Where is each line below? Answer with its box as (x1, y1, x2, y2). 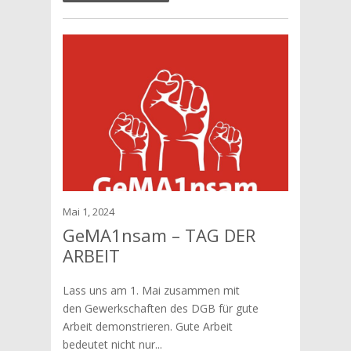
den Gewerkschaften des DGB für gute (62, 301, 259, 316)
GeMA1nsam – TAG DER (62, 223, 255, 247)
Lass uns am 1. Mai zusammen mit (62, 283, 240, 298)
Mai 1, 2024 (62, 204, 114, 219)
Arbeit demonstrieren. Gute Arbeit (62, 319, 233, 334)
